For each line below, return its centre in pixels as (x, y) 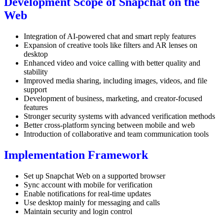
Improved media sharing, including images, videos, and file (115, 81)
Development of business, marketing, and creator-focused (113, 99)
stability (36, 72)
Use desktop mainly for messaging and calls (92, 202)
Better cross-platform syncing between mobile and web (109, 125)
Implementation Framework (76, 155)
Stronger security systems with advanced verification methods (119, 116)
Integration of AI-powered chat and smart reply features (110, 37)
